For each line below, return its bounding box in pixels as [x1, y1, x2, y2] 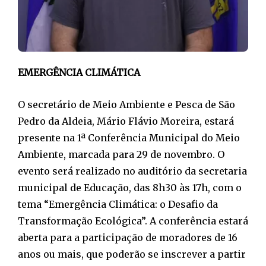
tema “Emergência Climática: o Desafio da [18, 198, 218, 210]
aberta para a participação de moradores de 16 [18, 231, 237, 243]
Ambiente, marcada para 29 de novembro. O [18, 148, 224, 160]
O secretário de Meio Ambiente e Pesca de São [18, 98, 235, 110]
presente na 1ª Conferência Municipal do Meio [18, 131, 240, 144]
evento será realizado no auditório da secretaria [18, 164, 247, 177]
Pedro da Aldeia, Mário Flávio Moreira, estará [18, 115, 234, 127]
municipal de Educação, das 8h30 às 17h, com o [18, 181, 242, 194]
